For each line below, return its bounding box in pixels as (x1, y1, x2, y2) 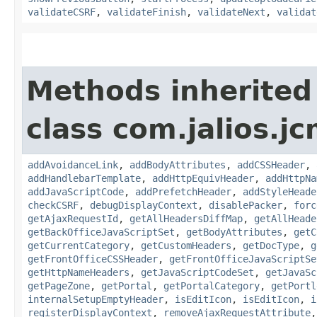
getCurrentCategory (28, 239, 129, 251)
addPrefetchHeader (135, 185, 231, 197)
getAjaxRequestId (28, 212, 118, 224)
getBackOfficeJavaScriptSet (28, 226, 175, 238)
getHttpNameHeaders (28, 266, 129, 278)
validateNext (197, 6, 265, 18)
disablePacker (209, 199, 282, 211)
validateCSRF (28, 6, 96, 18)
